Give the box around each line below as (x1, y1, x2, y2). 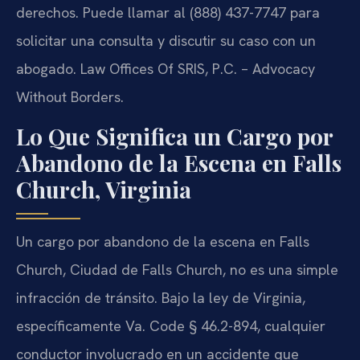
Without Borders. (16, 88, 124, 107)
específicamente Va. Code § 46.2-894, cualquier (16, 316, 325, 335)
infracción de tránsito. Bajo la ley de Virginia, (16, 288, 305, 307)
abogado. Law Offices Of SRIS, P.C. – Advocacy (16, 59, 315, 79)
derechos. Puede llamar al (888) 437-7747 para (16, 3, 320, 22)
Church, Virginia (16, 174, 191, 204)
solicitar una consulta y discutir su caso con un (16, 31, 316, 51)
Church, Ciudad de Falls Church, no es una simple (16, 260, 338, 279)
